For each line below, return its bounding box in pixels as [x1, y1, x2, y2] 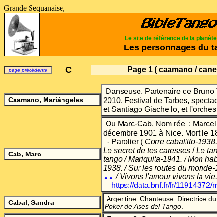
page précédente [9, 67, 47, 73]
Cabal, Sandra [8, 199, 54, 206]
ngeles [61, 96, 83, 104]
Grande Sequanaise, [4, 4, 65, 12]
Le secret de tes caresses [103, 146, 190, 155]
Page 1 [127, 65, 153, 74]
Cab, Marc [8, 150, 41, 158]
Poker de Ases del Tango [105, 202, 181, 210]
